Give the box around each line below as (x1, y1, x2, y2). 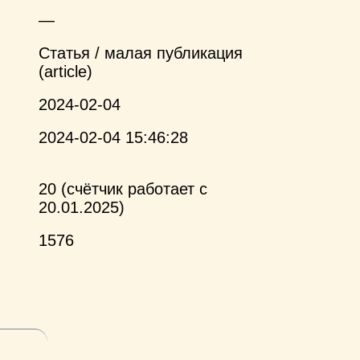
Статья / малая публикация (39, 44, 243, 63)
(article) (39, 63, 92, 81)
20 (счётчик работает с (39, 180, 207, 198)
